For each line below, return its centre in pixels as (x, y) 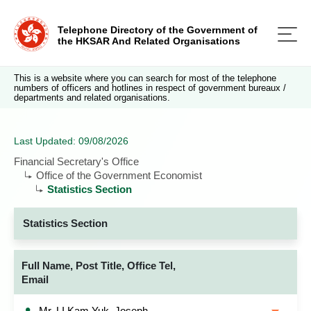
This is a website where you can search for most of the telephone (145, 78)
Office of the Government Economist (119, 175)
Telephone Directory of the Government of (158, 30)
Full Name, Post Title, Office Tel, (99, 266)
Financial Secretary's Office (76, 161)
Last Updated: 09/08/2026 (71, 141)
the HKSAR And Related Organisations (149, 41)
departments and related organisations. (92, 98)
